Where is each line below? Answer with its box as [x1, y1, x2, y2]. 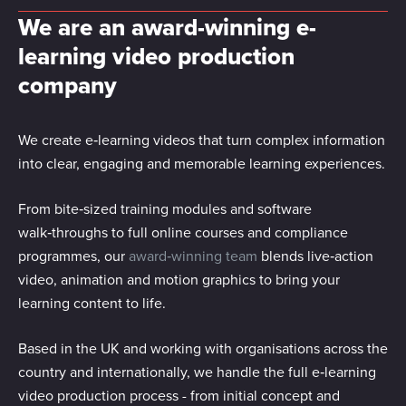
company [18, 68, 117, 102]
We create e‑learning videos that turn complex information [18, 130, 385, 150]
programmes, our [18, 246, 129, 266]
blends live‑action [257, 246, 373, 266]
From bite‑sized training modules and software [18, 198, 312, 219]
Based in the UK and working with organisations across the [18, 338, 388, 359]
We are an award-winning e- [18, 10, 316, 44]
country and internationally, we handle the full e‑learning [18, 362, 376, 382]
